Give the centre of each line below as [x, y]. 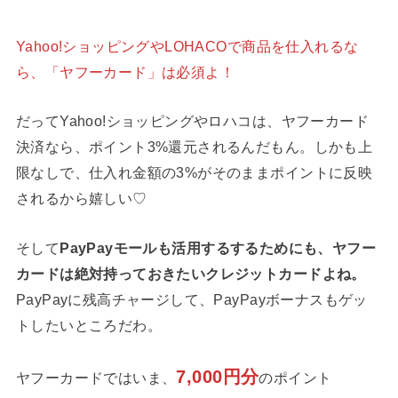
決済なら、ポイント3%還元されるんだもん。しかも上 [194, 147]
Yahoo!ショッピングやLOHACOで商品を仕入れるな [187, 46]
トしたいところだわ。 [89, 325]
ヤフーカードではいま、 [96, 377]
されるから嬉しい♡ [81, 199]
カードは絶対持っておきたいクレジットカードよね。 [191, 273]
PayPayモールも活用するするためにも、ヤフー [218, 247]
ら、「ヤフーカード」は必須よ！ [125, 72]
